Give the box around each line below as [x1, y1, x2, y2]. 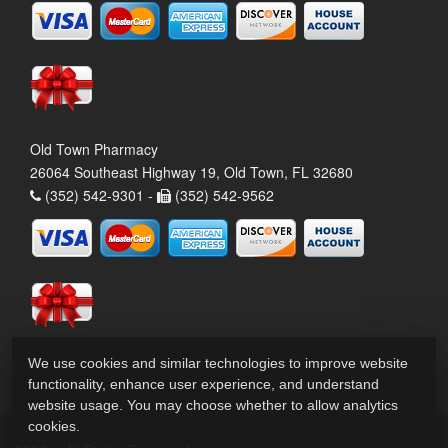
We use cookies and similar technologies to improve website [28, 355, 408, 371]
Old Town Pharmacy [30, 138, 158, 159]
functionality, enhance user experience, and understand [28, 376, 379, 392]
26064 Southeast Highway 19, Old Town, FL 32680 [30, 161, 353, 182]
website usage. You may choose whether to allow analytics [28, 397, 398, 413]
